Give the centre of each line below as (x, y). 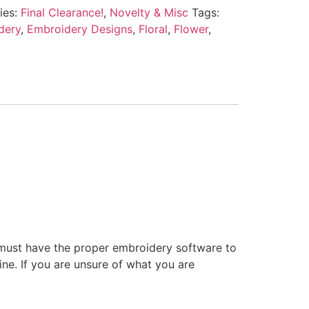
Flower (191, 29)
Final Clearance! (62, 12)
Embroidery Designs (79, 29)
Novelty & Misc (149, 12)
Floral (153, 29)
